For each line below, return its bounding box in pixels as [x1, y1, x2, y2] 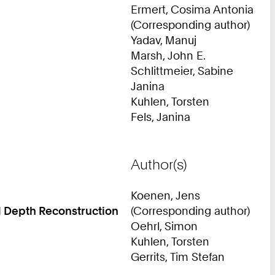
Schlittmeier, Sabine [131, 63, 233, 77]
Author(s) [131, 156, 187, 173]
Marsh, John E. [131, 48, 206, 62]
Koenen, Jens [131, 188, 200, 202]
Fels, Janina [131, 109, 190, 123]
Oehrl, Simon [131, 219, 198, 233]
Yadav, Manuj [131, 33, 196, 47]
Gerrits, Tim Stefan [131, 249, 225, 263]
